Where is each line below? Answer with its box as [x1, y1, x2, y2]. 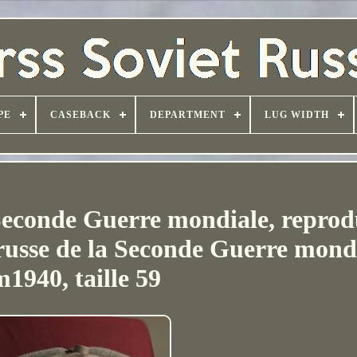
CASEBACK [49, 109, 111, 120]
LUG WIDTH [264, 109, 329, 120]
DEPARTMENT [149, 109, 226, 120]
